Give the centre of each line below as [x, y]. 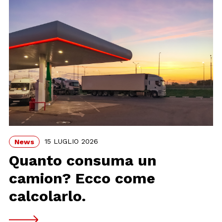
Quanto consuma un [83, 161]
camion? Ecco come [82, 178]
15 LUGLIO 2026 [72, 141]
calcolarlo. [48, 196]
